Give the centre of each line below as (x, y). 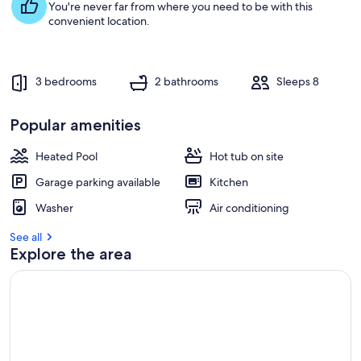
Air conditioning (249, 208)
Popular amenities (75, 125)
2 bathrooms (187, 82)
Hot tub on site (247, 156)
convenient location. (99, 21)
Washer (54, 208)
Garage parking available (98, 182)
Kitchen (229, 182)
